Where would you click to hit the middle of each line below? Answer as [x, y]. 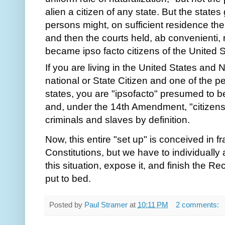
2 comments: [198, 205]
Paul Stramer [106, 205]
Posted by [67, 205]
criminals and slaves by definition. [119, 120]
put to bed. [68, 179]
